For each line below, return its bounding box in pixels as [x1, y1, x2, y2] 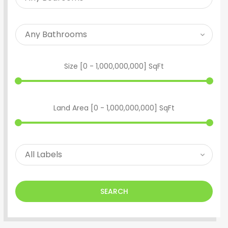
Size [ [64, 61, 83, 71]
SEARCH [100, 186, 128, 196]
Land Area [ [53, 103, 94, 113]
